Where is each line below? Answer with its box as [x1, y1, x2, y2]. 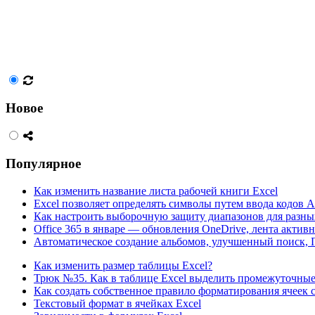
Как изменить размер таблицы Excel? [34, 259, 212, 271]
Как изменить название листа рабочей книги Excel [34, 184, 278, 197]
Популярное [6, 155, 81, 171]
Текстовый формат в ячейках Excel [34, 297, 201, 309]
